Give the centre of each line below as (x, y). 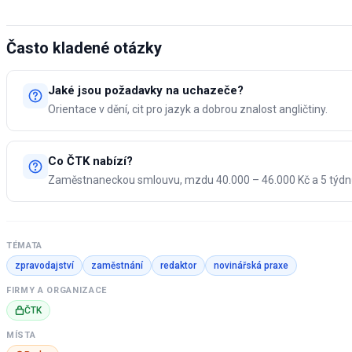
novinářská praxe (251, 266)
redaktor (178, 266)
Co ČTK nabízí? (90, 161)
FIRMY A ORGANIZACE (57, 291)
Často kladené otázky (84, 48)
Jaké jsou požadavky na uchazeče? (146, 91)
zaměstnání (117, 266)
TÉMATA (24, 246)
